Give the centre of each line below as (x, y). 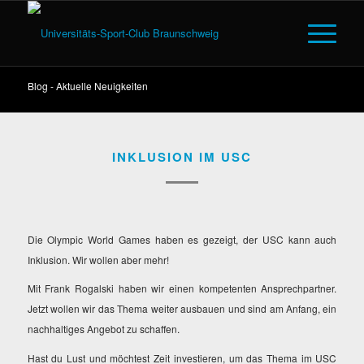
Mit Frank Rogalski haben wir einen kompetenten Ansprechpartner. (182, 288)
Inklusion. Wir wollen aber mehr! (98, 260)
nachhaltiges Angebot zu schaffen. (103, 329)
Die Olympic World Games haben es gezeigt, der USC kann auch (182, 240)
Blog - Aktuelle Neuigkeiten (87, 86)
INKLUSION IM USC (182, 157)
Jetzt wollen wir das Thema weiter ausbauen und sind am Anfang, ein (182, 309)
